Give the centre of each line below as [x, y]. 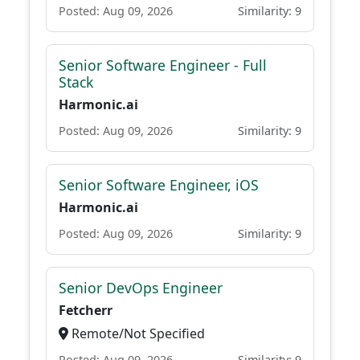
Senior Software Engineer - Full [163, 65]
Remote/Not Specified [137, 333]
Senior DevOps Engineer [141, 288]
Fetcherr [86, 310]
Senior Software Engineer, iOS [159, 185]
